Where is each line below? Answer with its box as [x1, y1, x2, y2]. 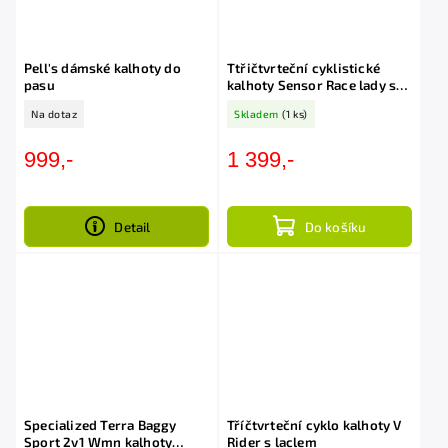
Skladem [234, 108, 279, 121]
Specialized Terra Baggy [24, 417, 177, 434]
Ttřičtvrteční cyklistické [227, 60, 380, 77]
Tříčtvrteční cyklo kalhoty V [227, 417, 402, 434]
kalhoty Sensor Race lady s [227, 77, 397, 94]
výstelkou [227, 94, 289, 111]
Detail [114, 218, 151, 235]
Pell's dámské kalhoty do [24, 60, 181, 77]
